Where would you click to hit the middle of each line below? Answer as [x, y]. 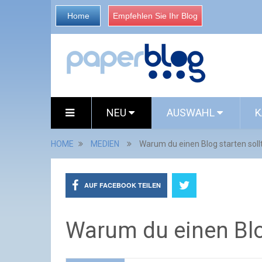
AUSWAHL [192, 113]
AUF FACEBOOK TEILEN [123, 185]
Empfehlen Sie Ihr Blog [155, 16]
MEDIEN [105, 144]
